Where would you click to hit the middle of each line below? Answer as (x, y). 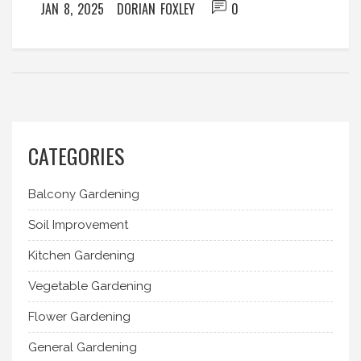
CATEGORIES (76, 156)
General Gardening (83, 347)
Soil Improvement (78, 224)
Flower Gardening (79, 316)
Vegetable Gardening (90, 286)
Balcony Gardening (84, 194)
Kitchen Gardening (81, 255)
